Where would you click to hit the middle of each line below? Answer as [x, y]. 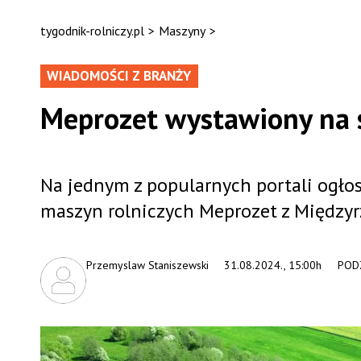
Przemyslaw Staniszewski [147, 265]
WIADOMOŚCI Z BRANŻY [118, 76]
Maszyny [182, 31]
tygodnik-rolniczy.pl [92, 31]
